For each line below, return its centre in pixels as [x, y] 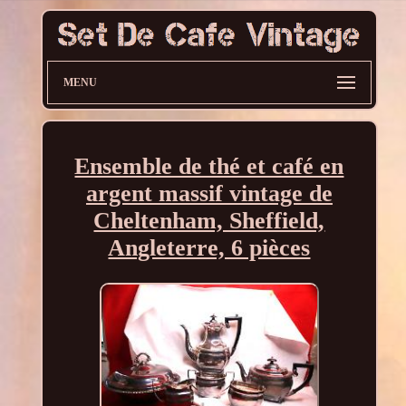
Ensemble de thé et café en [209, 167]
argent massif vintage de [209, 194]
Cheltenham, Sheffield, [209, 221]
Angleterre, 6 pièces [209, 248]
